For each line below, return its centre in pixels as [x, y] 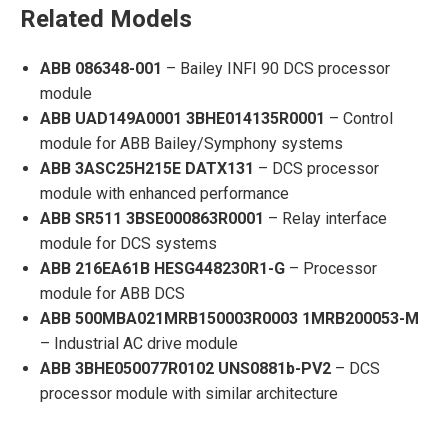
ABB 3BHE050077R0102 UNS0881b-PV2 [185, 368]
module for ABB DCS [112, 293]
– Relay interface [325, 218]
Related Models [106, 19]
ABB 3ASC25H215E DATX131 [147, 168]
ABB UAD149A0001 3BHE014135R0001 [182, 118]
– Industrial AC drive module [139, 343]
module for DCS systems [128, 243]
